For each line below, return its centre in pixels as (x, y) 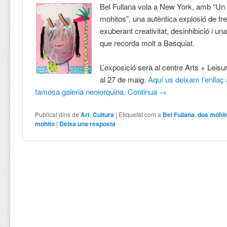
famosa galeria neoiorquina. (81, 91)
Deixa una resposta (88, 124)
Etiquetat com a (140, 115)
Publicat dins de (57, 115)
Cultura (104, 115)
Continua (144, 91)
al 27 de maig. (124, 79)
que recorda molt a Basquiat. (147, 43)
